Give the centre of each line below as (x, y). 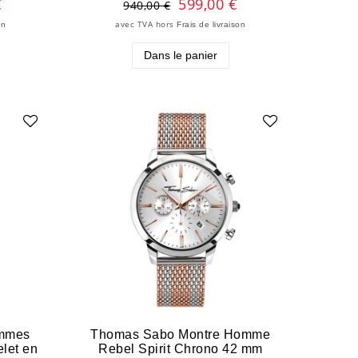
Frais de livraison (211, 25)
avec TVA (134, 25)
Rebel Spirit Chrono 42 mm (181, 348)
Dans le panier (180, 56)
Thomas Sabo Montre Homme (181, 334)
